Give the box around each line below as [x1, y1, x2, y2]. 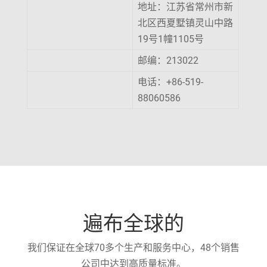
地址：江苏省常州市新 [137, 1, 233, 13]
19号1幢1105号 [137, 33, 204, 45]
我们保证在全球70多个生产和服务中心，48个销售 [27, 242, 240, 253]
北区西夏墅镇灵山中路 [137, 17, 233, 29]
